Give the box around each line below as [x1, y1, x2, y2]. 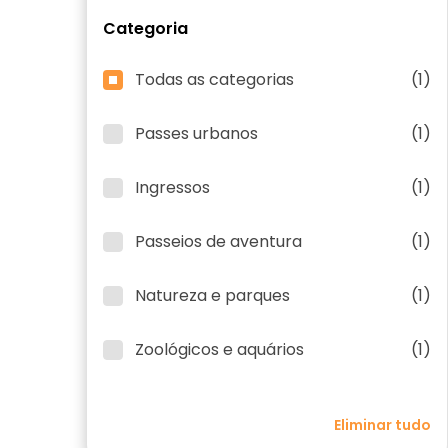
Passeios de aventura [135, 230, 302, 253]
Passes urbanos [135, 122, 258, 145]
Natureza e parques [135, 284, 290, 307]
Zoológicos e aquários [135, 338, 304, 361]
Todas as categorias [135, 68, 294, 91]
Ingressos [135, 176, 210, 199]
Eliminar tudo [334, 415, 431, 435]
